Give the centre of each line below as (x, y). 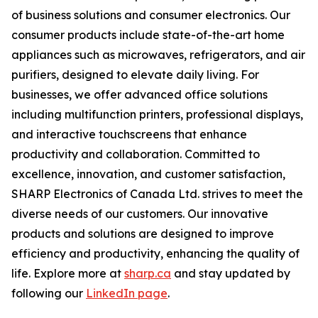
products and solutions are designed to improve (143, 234)
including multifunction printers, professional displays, (157, 114)
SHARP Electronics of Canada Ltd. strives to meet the (157, 194)
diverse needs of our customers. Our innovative (140, 214)
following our (49, 293)
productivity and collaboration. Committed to (136, 154)
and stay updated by (231, 273)
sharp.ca (148, 273)
